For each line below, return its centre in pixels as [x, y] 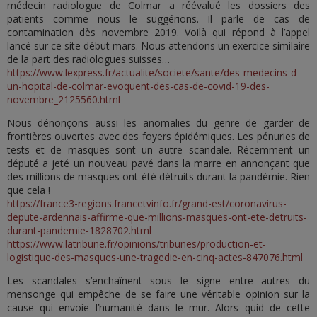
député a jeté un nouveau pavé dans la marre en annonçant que [158, 163]
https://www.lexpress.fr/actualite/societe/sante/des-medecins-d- [154, 73]
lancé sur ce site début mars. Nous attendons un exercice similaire [158, 46]
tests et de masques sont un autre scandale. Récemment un [158, 150]
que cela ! [29, 190]
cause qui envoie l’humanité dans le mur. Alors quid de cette [158, 307]
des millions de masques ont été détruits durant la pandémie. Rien [158, 177]
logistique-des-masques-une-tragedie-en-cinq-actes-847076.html [155, 257]
